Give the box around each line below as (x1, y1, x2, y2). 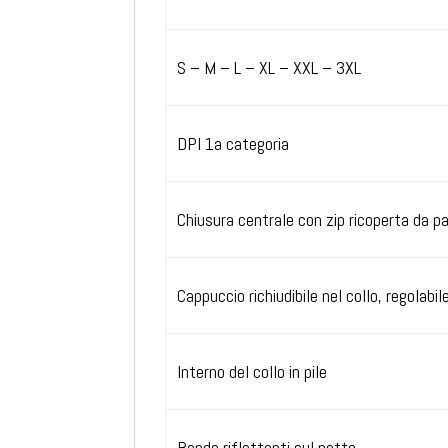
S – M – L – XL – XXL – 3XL (176, 55, 361, 79)
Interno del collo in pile (176, 359, 327, 383)
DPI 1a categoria (176, 131, 289, 155)
